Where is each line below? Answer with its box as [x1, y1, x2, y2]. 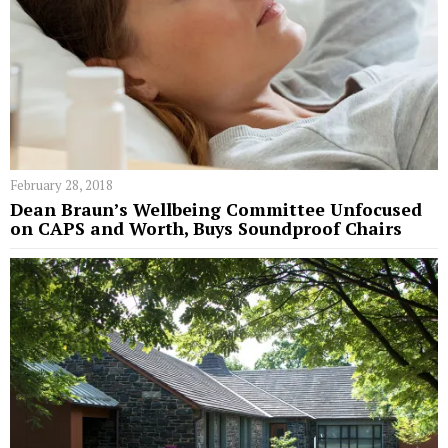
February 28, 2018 [10, 176, 113, 195]
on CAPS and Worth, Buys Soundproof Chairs [10, 217, 402, 241]
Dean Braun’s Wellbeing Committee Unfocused [10, 198, 422, 222]
